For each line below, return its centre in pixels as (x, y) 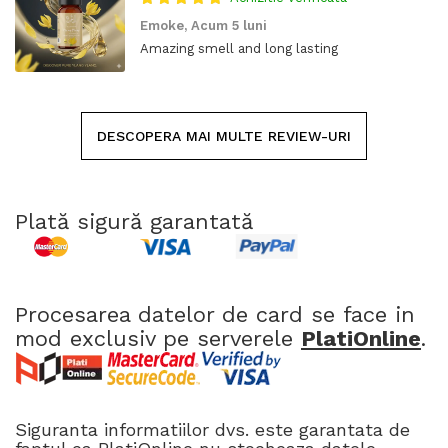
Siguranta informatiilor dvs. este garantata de (212, 429)
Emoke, (165, 25)
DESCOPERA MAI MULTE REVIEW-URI (224, 135)
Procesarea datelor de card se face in (215, 314)
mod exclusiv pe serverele (158, 338)
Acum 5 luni (229, 25)
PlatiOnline (361, 338)
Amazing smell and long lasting (239, 48)
